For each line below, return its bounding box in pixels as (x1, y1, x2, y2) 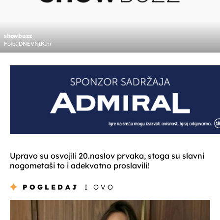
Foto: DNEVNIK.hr (4, 40, 52, 48)
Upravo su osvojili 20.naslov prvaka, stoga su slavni (10, 151, 204, 161)
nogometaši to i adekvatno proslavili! (10, 161, 149, 171)
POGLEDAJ (23, 183, 79, 192)
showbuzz (4, 32, 33, 40)
